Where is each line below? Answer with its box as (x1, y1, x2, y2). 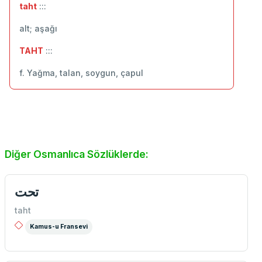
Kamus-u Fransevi (30, 222, 88, 230)
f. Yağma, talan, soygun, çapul (19, 67, 143, 78)
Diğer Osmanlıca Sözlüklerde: (5, 147, 149, 160)
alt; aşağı (19, 23, 57, 33)
